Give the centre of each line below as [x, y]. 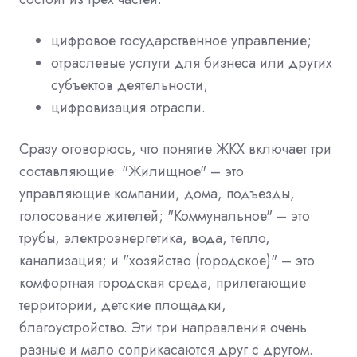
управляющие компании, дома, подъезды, [157, 193]
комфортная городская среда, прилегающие [163, 282]
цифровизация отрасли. [128, 107]
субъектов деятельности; [129, 85]
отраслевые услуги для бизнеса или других [192, 63]
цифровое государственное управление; [181, 40]
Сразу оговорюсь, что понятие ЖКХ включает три [175, 149]
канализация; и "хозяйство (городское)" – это [167, 260]
